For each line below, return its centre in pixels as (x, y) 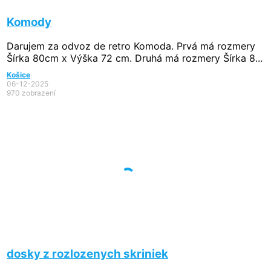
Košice (18, 75)
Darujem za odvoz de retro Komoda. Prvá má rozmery (131, 46)
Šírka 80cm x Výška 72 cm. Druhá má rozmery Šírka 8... (135, 58)
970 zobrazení (31, 93)
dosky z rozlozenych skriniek (87, 253)
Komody (29, 22)
